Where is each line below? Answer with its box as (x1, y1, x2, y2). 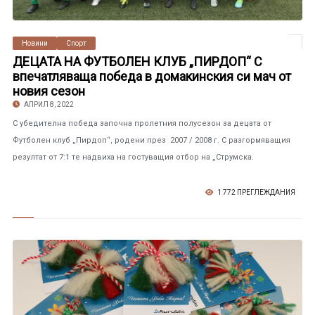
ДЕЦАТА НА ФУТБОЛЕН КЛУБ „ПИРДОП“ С (12, 54, 262, 69)
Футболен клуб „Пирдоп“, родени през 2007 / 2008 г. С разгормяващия (12, 136, 290, 145)
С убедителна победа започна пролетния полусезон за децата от (12, 119, 271, 128)
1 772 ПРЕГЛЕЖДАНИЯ (216, 188, 296, 196)
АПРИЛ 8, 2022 (22, 101, 74, 108)
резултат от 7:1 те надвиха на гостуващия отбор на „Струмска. (12, 153, 254, 162)
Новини (21, 39, 48, 47)
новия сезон (12, 84, 85, 98)
